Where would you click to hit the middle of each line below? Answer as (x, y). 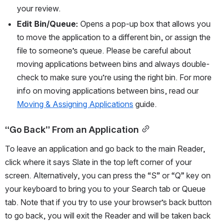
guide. (145, 104)
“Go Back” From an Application (72, 130)
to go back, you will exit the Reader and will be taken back (108, 216)
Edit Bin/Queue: (48, 24)
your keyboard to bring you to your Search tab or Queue (105, 189)
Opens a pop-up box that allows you (144, 24)
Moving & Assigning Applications (75, 104)
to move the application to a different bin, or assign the (114, 37)
